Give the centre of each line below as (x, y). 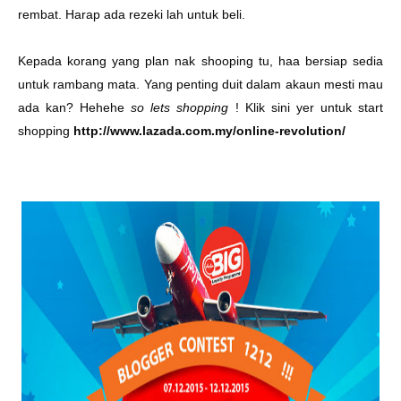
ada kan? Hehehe (75, 107)
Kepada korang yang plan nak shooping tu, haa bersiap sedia (200, 61)
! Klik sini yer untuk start (306, 107)
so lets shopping (180, 107)
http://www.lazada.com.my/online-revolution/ (209, 131)
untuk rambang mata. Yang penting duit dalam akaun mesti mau (200, 84)
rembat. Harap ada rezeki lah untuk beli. (133, 14)
